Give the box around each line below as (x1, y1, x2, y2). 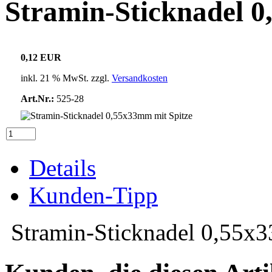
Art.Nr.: (21, 93, 54, 104)
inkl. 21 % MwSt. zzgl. (21, 73, 112, 84)
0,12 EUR (21, 52, 61, 63)
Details (29, 155, 96, 182)
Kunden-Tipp (29, 182, 158, 209)
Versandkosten (112, 73, 168, 84)
